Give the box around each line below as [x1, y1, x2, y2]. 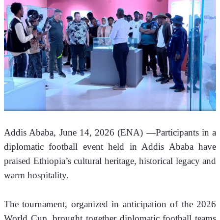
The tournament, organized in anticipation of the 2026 [4, 198, 216, 209]
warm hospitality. [4, 169, 69, 180]
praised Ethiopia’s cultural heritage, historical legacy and [4, 155, 216, 166]
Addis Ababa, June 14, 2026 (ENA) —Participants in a [4, 127, 216, 137]
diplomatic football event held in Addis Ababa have [4, 141, 216, 152]
